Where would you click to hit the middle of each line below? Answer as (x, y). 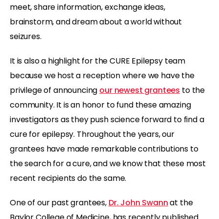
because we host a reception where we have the (102, 75)
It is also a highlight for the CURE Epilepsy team (98, 61)
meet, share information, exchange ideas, (88, 7)
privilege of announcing (55, 90)
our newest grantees (140, 90)
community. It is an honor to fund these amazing (100, 105)
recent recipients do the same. (68, 178)
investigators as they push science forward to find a (107, 119)
